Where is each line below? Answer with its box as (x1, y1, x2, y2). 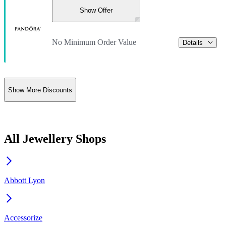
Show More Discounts (8, 86, 72, 94)
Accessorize (4, 213, 42, 222)
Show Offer (80, 6, 112, 14)
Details (183, 38, 203, 46)
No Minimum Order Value (52, 38, 136, 47)
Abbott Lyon (4, 176, 45, 185)
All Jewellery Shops (4, 132, 106, 145)
